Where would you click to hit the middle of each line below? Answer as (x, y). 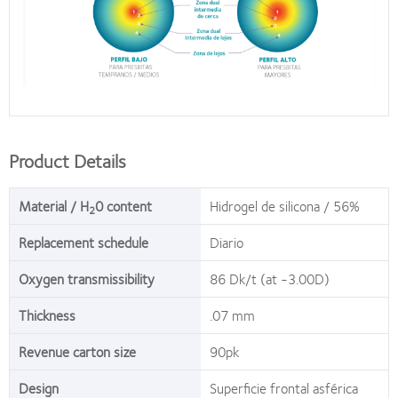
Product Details (68, 160)
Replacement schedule (84, 242)
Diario (227, 242)
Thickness (47, 314)
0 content (123, 205)
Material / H (54, 205)
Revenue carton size (77, 351)
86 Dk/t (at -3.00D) (270, 278)
